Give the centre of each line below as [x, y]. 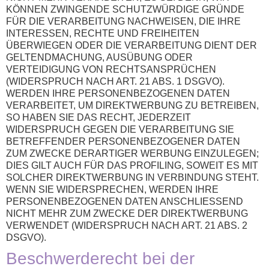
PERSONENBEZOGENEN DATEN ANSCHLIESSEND [125, 202]
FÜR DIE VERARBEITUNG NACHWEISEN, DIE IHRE [123, 22]
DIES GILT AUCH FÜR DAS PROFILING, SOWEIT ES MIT [132, 166]
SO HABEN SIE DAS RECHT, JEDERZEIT [98, 118]
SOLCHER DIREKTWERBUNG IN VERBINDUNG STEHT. [132, 178]
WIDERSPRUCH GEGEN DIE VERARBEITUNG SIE [120, 130]
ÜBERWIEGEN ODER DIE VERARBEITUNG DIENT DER [131, 46]
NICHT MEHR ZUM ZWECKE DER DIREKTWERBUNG [127, 214]
